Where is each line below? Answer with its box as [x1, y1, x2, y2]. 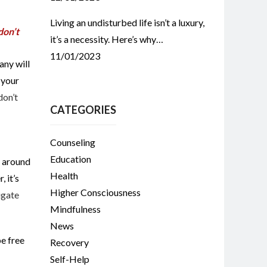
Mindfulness [49, 203, 101, 215]
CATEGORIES [49, 103, 116, 116]
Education [49, 153, 91, 164]
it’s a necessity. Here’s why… [49, 33, 163, 45]
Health [49, 170, 78, 181]
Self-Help [49, 253, 89, 265]
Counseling [49, 136, 95, 148]
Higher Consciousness [49, 187, 141, 198]
